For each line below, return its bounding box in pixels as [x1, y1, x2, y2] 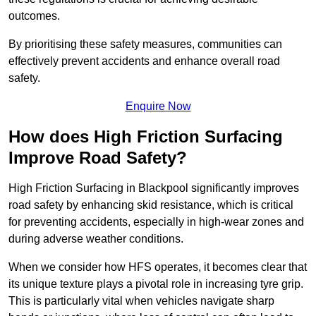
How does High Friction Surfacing [8, 127, 283, 147]
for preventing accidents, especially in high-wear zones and [8, 216, 304, 229]
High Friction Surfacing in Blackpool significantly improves [8, 182, 299, 195]
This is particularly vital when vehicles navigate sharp [8, 295, 274, 308]
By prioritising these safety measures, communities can [8, 38, 282, 51]
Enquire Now [125, 100, 191, 113]
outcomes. [8, 10, 60, 23]
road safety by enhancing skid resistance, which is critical [8, 199, 293, 212]
